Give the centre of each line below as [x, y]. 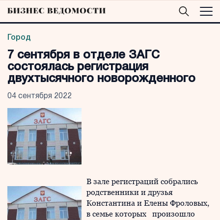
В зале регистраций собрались [142, 181]
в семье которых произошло [141, 214]
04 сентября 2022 [40, 96]
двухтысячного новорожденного [101, 79]
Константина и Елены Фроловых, [148, 203]
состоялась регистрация [78, 67]
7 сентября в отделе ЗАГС [83, 55]
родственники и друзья [130, 192]
